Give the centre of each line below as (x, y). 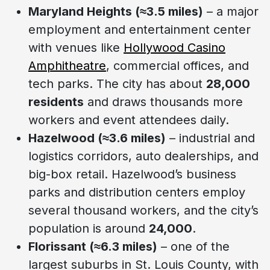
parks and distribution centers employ (137, 192)
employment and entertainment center (140, 29)
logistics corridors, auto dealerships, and (143, 156)
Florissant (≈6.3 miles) (93, 246)
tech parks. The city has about (117, 83)
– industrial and (210, 138)
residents (56, 102)
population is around (89, 228)
